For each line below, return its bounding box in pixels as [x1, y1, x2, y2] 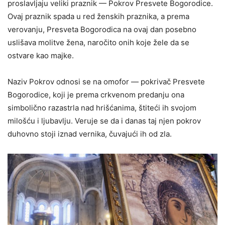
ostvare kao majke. [8, 51, 74, 60]
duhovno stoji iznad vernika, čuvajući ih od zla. [8, 129, 172, 139]
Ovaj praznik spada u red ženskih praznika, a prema [8, 12, 189, 21]
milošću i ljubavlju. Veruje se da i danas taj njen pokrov [8, 116, 201, 126]
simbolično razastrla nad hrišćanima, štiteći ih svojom [8, 103, 196, 113]
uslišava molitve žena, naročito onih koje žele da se [8, 38, 189, 47]
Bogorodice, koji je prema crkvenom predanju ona [8, 90, 184, 99]
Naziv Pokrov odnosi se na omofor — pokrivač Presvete [8, 77, 205, 86]
